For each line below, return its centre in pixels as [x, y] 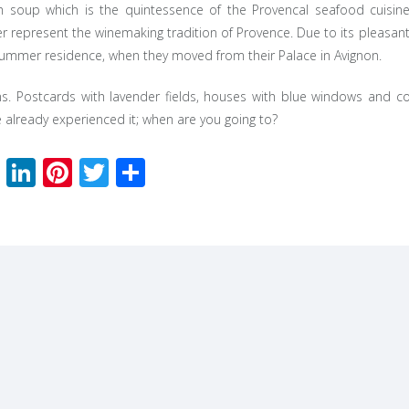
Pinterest [132, 172]
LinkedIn [91, 172]
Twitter [156, 172]
